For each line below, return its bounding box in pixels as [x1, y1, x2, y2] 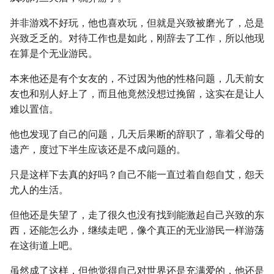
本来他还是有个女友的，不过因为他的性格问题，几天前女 [10, 73, 264, 84]
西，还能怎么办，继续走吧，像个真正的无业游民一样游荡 [10, 224, 264, 236]
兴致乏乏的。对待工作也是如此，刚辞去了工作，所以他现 [10, 32, 264, 44]
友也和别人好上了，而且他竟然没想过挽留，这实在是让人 [10, 88, 264, 100]
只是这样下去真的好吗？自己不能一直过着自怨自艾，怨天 [10, 169, 264, 180]
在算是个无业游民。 [10, 48, 98, 59]
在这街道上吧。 [10, 240, 78, 251]
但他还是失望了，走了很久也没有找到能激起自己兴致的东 [10, 209, 264, 221]
